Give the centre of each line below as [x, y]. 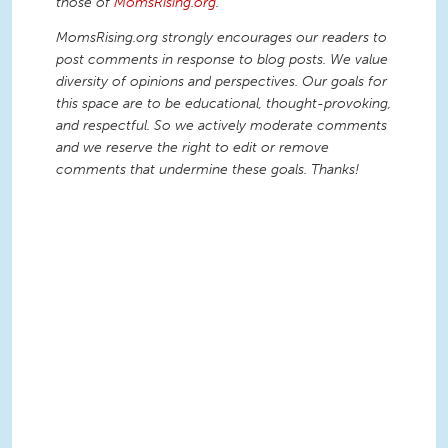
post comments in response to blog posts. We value [222, 60]
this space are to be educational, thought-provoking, [223, 104]
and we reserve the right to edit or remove [192, 148]
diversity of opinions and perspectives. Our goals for [221, 82]
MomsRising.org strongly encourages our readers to [221, 38]
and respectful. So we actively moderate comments [221, 126]
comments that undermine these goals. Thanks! [207, 170]
